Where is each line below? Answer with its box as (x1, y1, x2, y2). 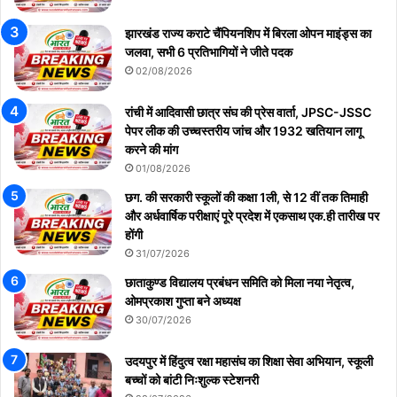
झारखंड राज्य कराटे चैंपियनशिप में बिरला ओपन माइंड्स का (125, 25, 371, 41)
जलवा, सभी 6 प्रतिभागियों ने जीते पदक (125, 43, 292, 59)
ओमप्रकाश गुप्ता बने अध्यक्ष (125, 292, 241, 308)
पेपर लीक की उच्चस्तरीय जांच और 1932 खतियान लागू (125, 122, 362, 138)
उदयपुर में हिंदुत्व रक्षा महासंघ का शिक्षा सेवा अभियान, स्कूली (125, 353, 373, 369)
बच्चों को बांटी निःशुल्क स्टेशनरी (125, 371, 259, 387)
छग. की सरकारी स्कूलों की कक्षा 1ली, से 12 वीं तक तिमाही (125, 189, 368, 205)
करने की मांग (125, 141, 178, 157)
